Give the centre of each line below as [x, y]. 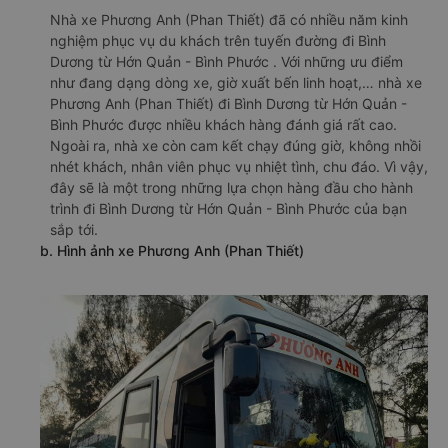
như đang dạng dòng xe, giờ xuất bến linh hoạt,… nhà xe [236, 82]
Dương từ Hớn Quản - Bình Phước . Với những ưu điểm [226, 61]
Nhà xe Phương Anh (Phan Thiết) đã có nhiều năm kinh [229, 19]
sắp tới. [74, 229]
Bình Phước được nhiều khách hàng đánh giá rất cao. [223, 124]
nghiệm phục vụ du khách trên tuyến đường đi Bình [218, 40]
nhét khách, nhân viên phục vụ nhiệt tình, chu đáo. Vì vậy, [239, 166]
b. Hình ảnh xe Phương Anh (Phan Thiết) [172, 250]
